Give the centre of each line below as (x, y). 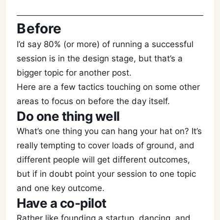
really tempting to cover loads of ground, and (106, 145)
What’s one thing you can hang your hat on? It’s (110, 131)
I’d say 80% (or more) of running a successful (105, 44)
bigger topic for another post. (74, 73)
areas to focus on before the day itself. (94, 101)
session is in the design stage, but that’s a (100, 58)
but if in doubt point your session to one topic (107, 174)
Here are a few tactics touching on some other (109, 87)
